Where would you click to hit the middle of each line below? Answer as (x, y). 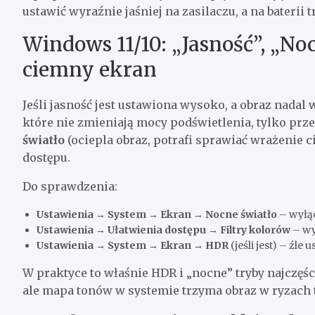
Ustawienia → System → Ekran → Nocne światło (157, 214)
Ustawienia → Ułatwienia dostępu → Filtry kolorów (163, 230)
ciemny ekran (90, 69)
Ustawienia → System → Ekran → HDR (133, 245)
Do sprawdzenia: (70, 186)
